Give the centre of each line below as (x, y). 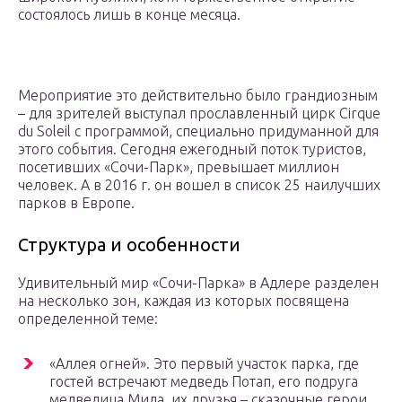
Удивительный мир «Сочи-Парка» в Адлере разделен (198, 283)
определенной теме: (88, 319)
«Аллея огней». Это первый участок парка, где (204, 364)
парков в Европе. (76, 203)
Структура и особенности (129, 245)
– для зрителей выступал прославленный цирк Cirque (199, 114)
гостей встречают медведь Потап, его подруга (204, 382)
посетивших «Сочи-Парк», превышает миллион (179, 167)
